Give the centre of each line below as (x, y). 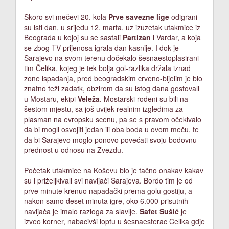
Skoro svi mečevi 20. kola (66, 17)
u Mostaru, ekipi (51, 98)
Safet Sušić (159, 211)
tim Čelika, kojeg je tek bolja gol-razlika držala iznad (107, 68)
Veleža (89, 98)
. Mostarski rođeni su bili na (144, 98)
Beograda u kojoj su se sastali (73, 37)
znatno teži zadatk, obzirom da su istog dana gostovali (112, 88)
